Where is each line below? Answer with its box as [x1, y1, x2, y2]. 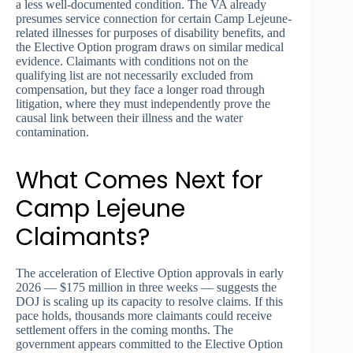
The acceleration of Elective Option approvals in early [16, 266, 284, 280]
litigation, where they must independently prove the [16, 96, 270, 110]
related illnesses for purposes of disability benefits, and [16, 25, 285, 39]
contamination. [16, 124, 89, 139]
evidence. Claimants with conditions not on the [16, 54, 248, 68]
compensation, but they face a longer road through [16, 82, 265, 96]
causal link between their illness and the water [16, 110, 243, 124]
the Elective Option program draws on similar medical [16, 39, 284, 54]
